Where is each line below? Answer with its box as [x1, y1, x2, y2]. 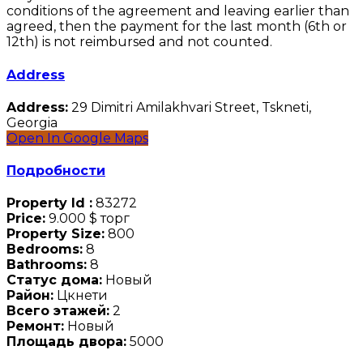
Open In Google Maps [6, 130, 148, 146]
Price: [6, 211, 45, 227]
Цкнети [53, 288, 108, 304]
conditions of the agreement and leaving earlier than [6, 3, 349, 19]
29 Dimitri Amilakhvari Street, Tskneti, [68, 99, 311, 115]
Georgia [6, 114, 58, 130]
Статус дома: [6, 272, 102, 288]
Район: [6, 288, 53, 304]
